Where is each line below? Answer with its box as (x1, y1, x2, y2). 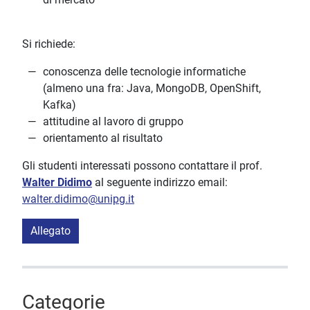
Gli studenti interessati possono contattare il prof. (22, 159, 262, 173)
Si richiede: (22, 37, 75, 51)
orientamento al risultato (43, 131, 163, 145)
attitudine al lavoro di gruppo (43, 115, 183, 129)
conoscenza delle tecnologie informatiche (43, 65, 246, 79)
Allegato (30, 224, 71, 238)
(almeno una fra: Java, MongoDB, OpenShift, (43, 82, 261, 95)
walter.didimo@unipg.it (22, 192, 134, 206)
